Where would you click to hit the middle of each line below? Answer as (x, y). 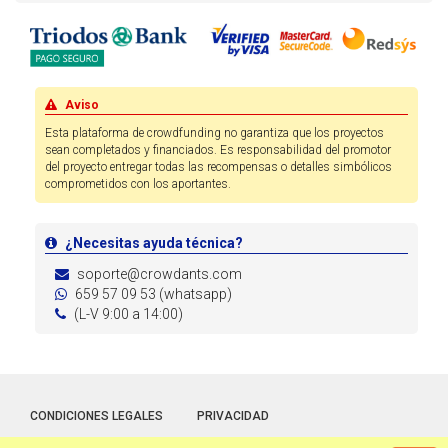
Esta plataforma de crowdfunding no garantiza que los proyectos (214, 133)
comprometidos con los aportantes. (138, 184)
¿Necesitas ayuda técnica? (154, 243)
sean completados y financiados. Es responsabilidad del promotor (218, 150)
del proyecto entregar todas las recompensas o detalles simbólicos (218, 167)
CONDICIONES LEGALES (96, 416)
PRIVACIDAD (233, 416)
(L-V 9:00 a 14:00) (127, 314)
